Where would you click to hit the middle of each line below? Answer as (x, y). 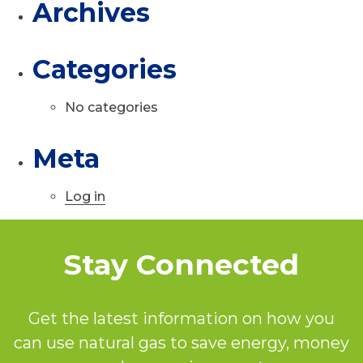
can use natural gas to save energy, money (181, 343)
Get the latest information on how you (181, 318)
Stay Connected (181, 265)
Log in (85, 196)
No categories (111, 107)
